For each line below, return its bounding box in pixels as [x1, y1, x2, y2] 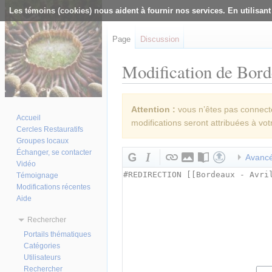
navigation [154, 83, 193, 93]
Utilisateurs [24, 253, 61, 262]
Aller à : [122, 83, 154, 93]
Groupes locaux [16, 136, 69, 145]
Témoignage [16, 171, 59, 180]
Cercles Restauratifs [16, 124, 84, 134]
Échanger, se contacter [16, 148, 92, 157]
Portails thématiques [24, 229, 92, 239]
